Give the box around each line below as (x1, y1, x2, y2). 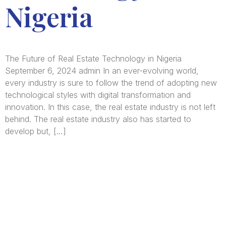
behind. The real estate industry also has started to (5, 114, 191, 124)
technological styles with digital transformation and (5, 90, 191, 100)
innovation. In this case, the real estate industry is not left (5, 102, 215, 112)
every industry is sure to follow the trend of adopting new (5, 78, 217, 88)
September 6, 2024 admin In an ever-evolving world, (5, 66, 199, 76)
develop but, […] (5, 126, 66, 136)
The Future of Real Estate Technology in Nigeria (5, 53, 182, 64)
